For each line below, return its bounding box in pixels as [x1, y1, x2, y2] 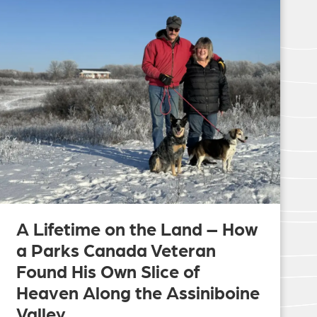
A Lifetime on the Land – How [16, 217, 258, 240]
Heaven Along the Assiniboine [16, 281, 260, 304]
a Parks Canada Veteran [16, 238, 216, 261]
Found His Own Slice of [16, 260, 200, 282]
